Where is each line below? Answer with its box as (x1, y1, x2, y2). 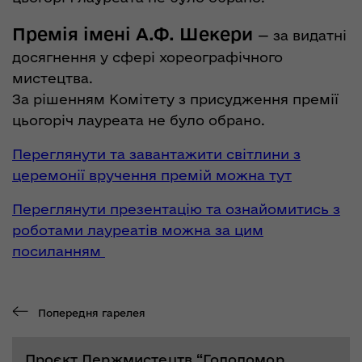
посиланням (12, 242, 105, 259)
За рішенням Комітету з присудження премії (12, 90, 339, 107)
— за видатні (258, 27, 347, 43)
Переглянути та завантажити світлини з (12, 145, 301, 162)
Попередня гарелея (35, 306, 145, 318)
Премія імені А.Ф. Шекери (12, 23, 258, 44)
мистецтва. (12, 69, 93, 86)
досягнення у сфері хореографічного (12, 48, 283, 65)
